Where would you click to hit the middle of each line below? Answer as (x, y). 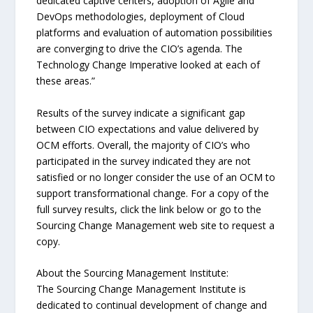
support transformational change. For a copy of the (153, 193)
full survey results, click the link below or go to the (149, 209)
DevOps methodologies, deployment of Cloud (141, 17)
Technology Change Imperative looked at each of (148, 65)
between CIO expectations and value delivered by (148, 129)
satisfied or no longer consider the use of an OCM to (156, 177)
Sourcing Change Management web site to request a (156, 225)
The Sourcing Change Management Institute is (141, 289)
